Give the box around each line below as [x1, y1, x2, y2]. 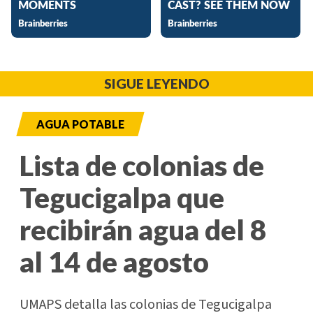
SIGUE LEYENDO [103, 75, 210, 92]
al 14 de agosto [20, 245, 209, 279]
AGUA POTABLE [36, 117, 124, 131]
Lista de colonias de [20, 148, 264, 182]
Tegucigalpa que [20, 180, 224, 214]
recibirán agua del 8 [20, 212, 266, 247]
